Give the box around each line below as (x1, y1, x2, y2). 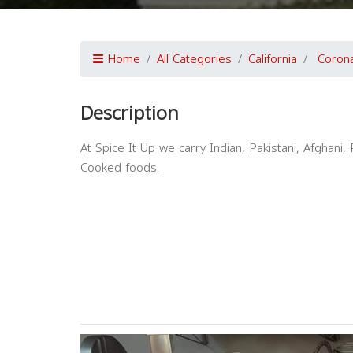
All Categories (157, 48, 232, 70)
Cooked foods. (80, 157, 159, 179)
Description (80, 95, 179, 132)
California (248, 48, 297, 70)
